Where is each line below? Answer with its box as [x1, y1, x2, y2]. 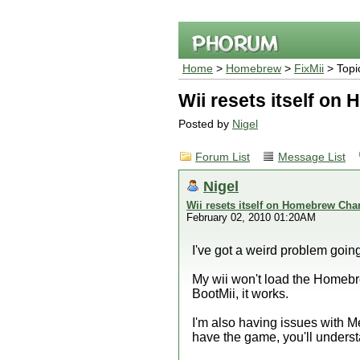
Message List [278, 151, 346, 163]
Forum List [195, 151, 250, 163]
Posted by [178, 118, 232, 130]
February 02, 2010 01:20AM [186, 211, 316, 223]
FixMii [294, 63, 324, 75]
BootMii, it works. [192, 287, 288, 301]
